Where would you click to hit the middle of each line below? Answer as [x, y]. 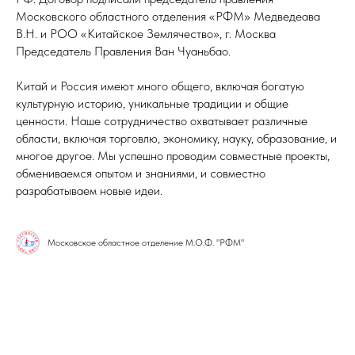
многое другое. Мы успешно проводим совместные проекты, [173, 156]
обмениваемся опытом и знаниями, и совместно [141, 173]
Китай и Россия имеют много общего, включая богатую [160, 86]
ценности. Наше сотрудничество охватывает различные [162, 121]
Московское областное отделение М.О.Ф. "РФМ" [146, 242]
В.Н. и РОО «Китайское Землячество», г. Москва [146, 34]
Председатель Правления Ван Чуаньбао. [123, 51]
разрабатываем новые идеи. [89, 191]
